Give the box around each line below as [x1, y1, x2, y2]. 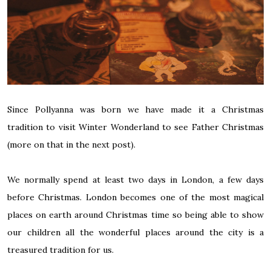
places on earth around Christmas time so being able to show [7, 209, 264, 220]
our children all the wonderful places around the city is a [7, 226, 264, 238]
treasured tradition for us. [7, 244, 114, 255]
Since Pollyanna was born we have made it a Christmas [7, 103, 264, 115]
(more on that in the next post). [7, 139, 135, 150]
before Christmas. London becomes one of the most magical [7, 191, 264, 203]
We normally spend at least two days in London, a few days [7, 174, 264, 185]
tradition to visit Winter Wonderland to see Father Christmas [7, 121, 264, 132]
